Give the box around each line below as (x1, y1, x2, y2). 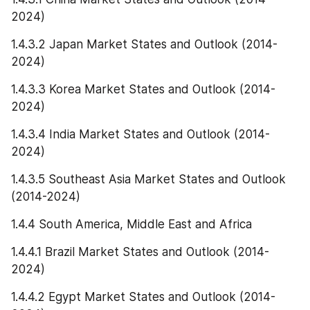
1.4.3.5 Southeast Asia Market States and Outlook (11, 172, 286, 186)
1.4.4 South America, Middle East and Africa (11, 217, 252, 231)
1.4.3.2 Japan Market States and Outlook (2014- (11, 37, 277, 51)
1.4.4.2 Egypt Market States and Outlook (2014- (11, 290, 275, 304)
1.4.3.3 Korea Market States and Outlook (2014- (11, 82, 275, 96)
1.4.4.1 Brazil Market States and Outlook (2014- (11, 245, 269, 259)
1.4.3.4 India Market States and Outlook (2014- (11, 127, 270, 141)
